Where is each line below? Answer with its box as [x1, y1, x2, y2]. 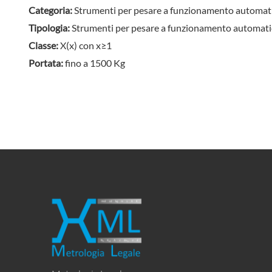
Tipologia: [29, 21, 72, 33]
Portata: [29, 56, 66, 69]
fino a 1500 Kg [65, 56, 126, 69]
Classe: [29, 39, 61, 51]
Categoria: [29, 4, 75, 16]
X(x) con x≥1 [60, 39, 112, 51]
